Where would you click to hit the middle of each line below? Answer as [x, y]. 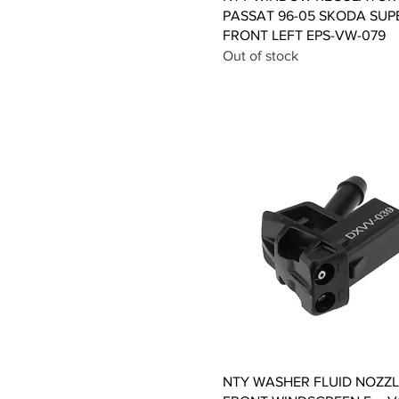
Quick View [335, 381]
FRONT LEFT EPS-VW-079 [304, 36]
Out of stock [261, 56]
